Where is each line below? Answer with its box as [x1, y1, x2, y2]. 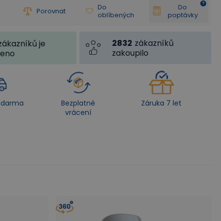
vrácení [65, 108, 91, 117]
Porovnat [37, 6, 66, 16]
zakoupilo [112, 47, 149, 59]
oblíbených [98, 10, 135, 20]
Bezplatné [61, 98, 95, 108]
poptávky [167, 10, 198, 20]
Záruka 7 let [141, 98, 182, 108]
